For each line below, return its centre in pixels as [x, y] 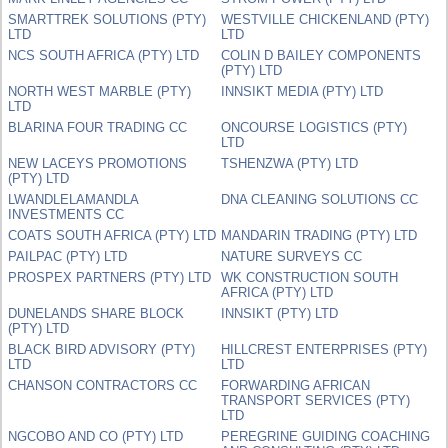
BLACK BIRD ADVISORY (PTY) [102, 349]
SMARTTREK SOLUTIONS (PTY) [107, 19]
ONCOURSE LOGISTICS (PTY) [314, 127]
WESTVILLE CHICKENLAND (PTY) [325, 19]
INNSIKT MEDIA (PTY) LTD [302, 91]
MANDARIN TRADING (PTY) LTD [319, 235]
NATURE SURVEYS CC [292, 256]
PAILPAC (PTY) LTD [68, 256]
